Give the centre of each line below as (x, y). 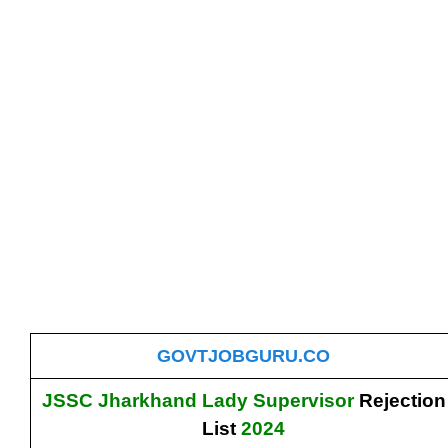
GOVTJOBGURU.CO (243, 356)
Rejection (402, 400)
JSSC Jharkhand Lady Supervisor (200, 400)
